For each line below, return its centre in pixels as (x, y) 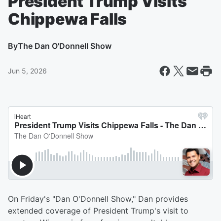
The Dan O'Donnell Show (65, 46)
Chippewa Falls (68, 19)
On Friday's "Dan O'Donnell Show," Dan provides (98, 199)
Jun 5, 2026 (27, 71)
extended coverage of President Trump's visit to (98, 211)
